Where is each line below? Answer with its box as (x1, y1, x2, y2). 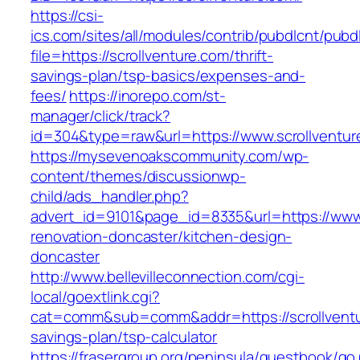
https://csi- (31, 5, 104, 27)
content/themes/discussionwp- (31, 166, 247, 187)
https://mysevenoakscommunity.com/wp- (31, 145, 309, 167)
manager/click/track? (31, 105, 170, 127)
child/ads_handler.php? (31, 186, 189, 207)
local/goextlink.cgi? (31, 286, 160, 308)
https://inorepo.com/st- (69, 85, 227, 107)
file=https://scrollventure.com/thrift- (31, 45, 274, 67)
